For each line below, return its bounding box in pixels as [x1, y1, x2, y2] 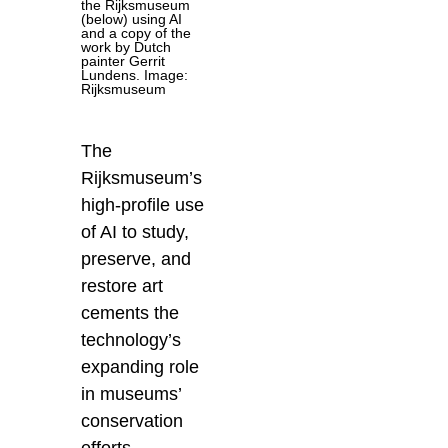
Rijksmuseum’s [81, 167, 203, 188]
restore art [81, 275, 164, 296]
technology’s [81, 329, 182, 350]
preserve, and [81, 248, 192, 269]
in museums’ [81, 383, 182, 404]
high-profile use [81, 194, 205, 215]
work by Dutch [81, 38, 172, 55]
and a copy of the [81, 24, 192, 41]
